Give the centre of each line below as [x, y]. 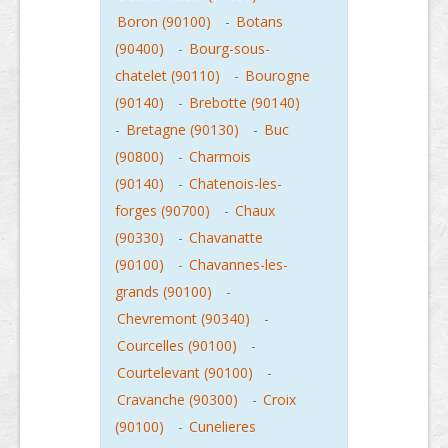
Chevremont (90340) [183, 318]
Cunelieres [222, 426]
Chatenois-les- [235, 183]
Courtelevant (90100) [185, 372]
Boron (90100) [164, 21]
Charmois [220, 156]
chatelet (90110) [167, 75]
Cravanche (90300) [177, 399]
